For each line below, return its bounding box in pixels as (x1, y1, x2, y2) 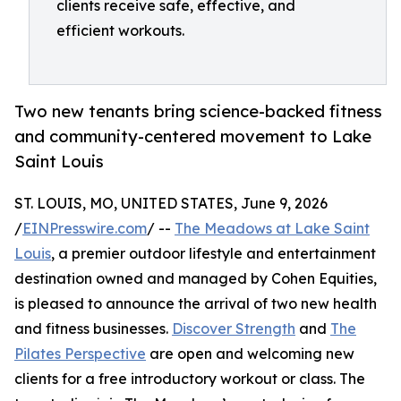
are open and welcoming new (146, 345, 354, 363)
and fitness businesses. (14, 320, 172, 338)
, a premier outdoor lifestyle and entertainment (51, 244, 376, 263)
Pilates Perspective (14, 345, 146, 363)
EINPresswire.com (22, 219, 147, 238)
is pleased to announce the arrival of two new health (14, 294, 377, 313)
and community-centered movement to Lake (14, 126, 371, 147)
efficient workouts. (56, 21, 184, 39)
